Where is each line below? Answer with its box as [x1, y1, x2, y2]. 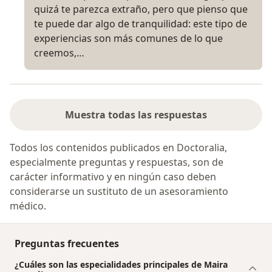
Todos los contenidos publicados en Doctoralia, [10, 140, 227, 154]
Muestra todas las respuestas [65, 107, 207, 121]
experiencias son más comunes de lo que [34, 31, 223, 45]
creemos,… [34, 46, 84, 59]
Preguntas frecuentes [15, 236, 119, 250]
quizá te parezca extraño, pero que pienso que [34, 2, 248, 16]
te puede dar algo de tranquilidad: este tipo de [34, 16, 247, 30]
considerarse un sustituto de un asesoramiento [10, 184, 228, 198]
